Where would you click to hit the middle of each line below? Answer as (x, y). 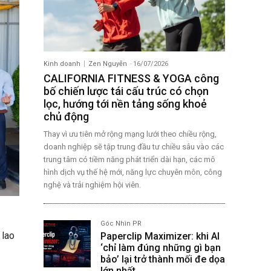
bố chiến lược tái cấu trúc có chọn (126, 91)
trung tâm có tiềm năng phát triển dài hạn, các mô (129, 159)
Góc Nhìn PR (121, 223)
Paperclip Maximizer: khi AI (160, 236)
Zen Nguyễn (108, 64)
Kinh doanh (62, 64)
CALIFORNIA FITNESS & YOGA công (131, 78)
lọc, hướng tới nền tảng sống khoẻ (125, 103)
